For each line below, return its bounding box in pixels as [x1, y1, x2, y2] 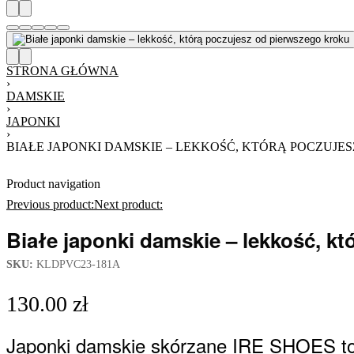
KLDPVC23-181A [33, 258, 120, 271]
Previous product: [6, 198, 94, 211]
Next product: [94, 198, 163, 211]
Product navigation [6, 177, 100, 190]
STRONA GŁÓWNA [6, 64, 119, 77]
